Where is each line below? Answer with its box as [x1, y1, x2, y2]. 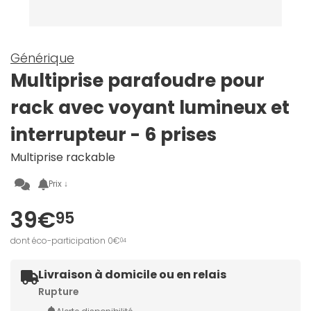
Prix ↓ [49, 178, 69, 190]
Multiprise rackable [10, 149, 115, 166]
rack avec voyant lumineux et [10, 95, 289, 121]
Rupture [38, 285, 79, 299]
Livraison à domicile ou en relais [38, 267, 226, 283]
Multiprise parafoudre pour [10, 68, 264, 94]
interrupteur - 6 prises [10, 122, 217, 148]
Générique [10, 49, 74, 67]
